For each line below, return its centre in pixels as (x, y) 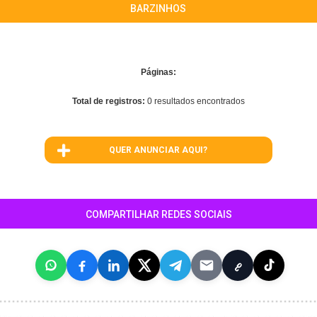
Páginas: (158, 72)
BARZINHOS (158, 8)
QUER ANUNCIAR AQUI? (158, 150)
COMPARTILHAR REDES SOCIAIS (158, 214)
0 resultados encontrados (196, 101)
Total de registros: (110, 101)
